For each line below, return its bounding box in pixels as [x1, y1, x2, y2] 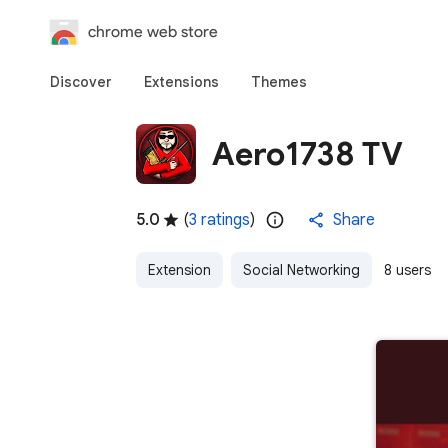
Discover [50, 73, 112, 91]
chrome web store [88, 22, 218, 41]
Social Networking [243, 261, 360, 279]
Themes [251, 73, 307, 91]
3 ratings [189, 210, 250, 230]
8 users [384, 261, 431, 279]
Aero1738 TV [212, 133, 403, 174]
